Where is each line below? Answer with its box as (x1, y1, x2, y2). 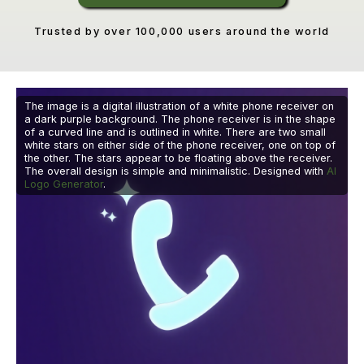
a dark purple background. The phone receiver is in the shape (24, 113, 336, 126)
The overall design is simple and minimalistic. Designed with (24, 165, 327, 178)
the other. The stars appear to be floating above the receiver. (24, 152, 332, 165)
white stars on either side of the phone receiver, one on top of (24, 139, 336, 152)
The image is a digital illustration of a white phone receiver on (24, 100, 334, 113)
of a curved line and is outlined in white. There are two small (24, 126, 326, 139)
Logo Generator (24, 178, 103, 191)
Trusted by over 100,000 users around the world (34, 25, 330, 38)
